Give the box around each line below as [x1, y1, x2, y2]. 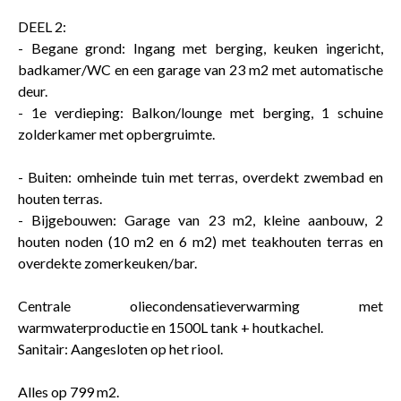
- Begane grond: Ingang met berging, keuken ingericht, [18, 38, 383, 56]
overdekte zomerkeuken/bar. [18, 253, 197, 271]
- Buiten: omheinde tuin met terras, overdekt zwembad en [18, 167, 383, 185]
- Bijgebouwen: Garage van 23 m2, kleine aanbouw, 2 [18, 210, 383, 228]
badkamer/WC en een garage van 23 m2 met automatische [18, 60, 383, 78]
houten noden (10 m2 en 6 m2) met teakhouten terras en [18, 232, 383, 250]
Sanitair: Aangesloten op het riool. [18, 339, 223, 357]
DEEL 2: [18, 17, 66, 35]
